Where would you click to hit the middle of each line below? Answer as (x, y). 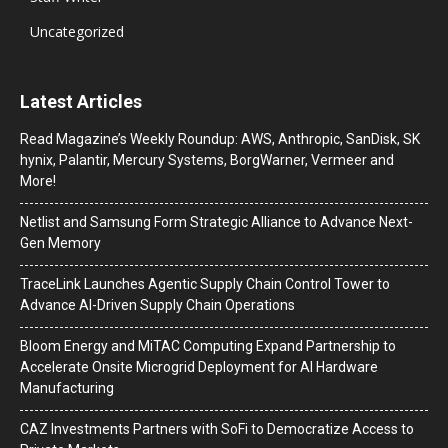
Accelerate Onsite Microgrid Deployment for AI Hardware (199, 366)
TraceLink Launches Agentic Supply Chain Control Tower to (205, 283)
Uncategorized (77, 31)
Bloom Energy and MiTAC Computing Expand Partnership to (208, 345)
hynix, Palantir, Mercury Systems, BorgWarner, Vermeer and (207, 159)
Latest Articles (81, 101)
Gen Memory (60, 242)
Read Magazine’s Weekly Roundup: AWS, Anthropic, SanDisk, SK (220, 138)
